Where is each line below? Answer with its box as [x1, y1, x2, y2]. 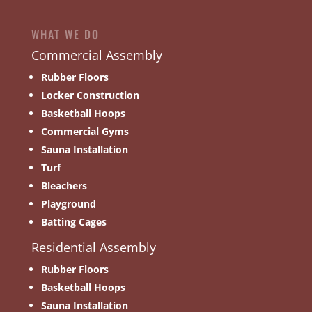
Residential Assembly [31, 238, 156, 256]
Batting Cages [40, 214, 107, 228]
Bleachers [40, 178, 87, 192]
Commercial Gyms [40, 124, 129, 138]
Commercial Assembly [31, 46, 162, 63]
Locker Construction [40, 88, 139, 102]
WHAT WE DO [31, 25, 100, 42]
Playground [40, 196, 96, 210]
